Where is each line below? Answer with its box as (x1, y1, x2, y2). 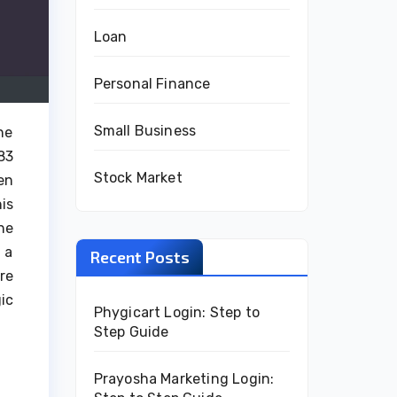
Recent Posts (89, 247, 190, 267)
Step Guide (93, 323, 169, 340)
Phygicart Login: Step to (93, 304, 261, 321)
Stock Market (93, 169, 183, 186)
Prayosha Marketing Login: (93, 370, 275, 387)
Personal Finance (93, 75, 211, 92)
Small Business (93, 122, 197, 139)
